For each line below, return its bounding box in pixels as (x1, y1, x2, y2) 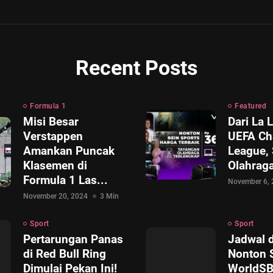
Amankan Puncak (23, 144, 115, 158)
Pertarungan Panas (23, 232, 123, 246)
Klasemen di (23, 158, 87, 172)
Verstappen (23, 129, 83, 143)
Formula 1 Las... (23, 173, 108, 187)
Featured (235, 102, 266, 110)
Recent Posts (76, 56, 197, 80)
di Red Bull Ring (23, 247, 106, 261)
